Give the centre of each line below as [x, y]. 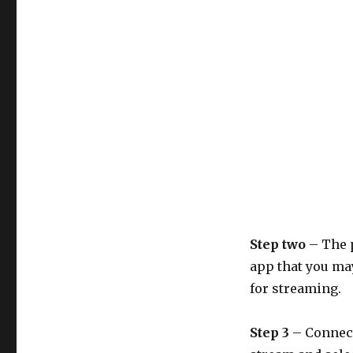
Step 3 [271, 333]
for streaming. [295, 289]
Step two [279, 245]
